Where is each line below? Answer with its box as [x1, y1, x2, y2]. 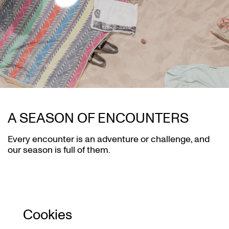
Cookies [23, 205, 72, 225]
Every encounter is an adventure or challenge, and [8, 133, 210, 146]
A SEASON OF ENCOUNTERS [8, 109, 189, 128]
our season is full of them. [8, 144, 110, 156]
